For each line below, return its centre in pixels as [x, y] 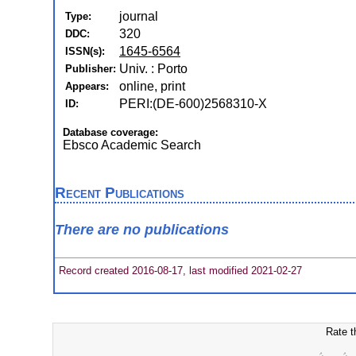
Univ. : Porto [153, 69]
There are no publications [142, 230]
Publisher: [91, 69]
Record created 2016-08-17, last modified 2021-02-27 [179, 270]
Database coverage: [110, 132]
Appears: [87, 86]
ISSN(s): [85, 51]
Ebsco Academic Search [132, 145]
